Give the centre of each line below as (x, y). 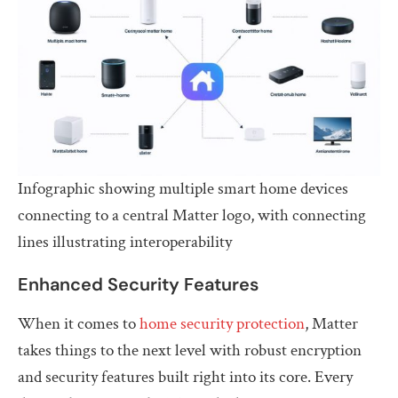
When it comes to (79, 323)
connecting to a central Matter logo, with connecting (192, 215)
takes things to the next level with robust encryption (190, 350)
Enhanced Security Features (138, 284)
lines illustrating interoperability (125, 242)
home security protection (222, 323)
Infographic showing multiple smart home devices (183, 188)
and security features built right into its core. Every (185, 377)
